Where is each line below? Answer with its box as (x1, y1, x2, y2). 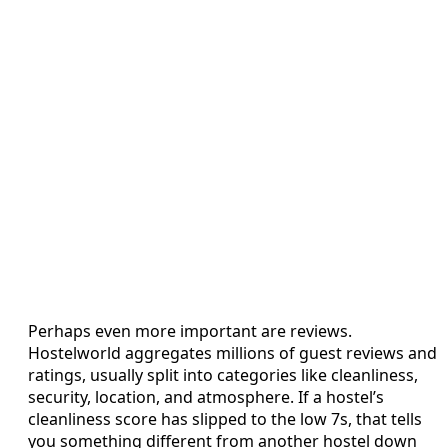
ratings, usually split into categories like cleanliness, (28, 363, 418, 386)
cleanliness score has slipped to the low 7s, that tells (28, 407, 422, 430)
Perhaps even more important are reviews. (28, 319, 352, 342)
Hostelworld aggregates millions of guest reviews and (28, 341, 437, 364)
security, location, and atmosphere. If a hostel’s (28, 385, 384, 408)
